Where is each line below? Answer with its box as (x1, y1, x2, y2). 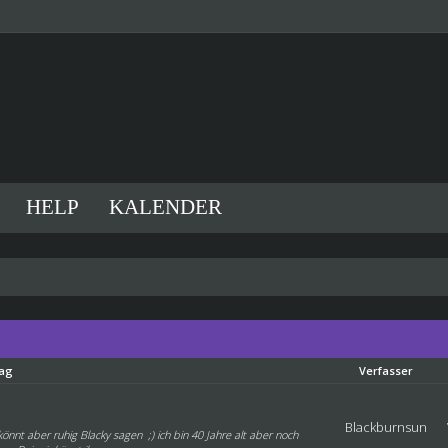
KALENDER (108, 195, 222, 219)
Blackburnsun (345, 418, 428, 436)
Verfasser (359, 363, 414, 378)
